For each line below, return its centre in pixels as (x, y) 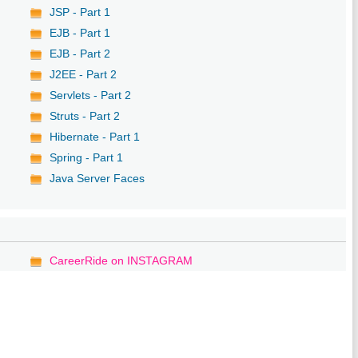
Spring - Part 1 (87, 157)
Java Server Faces (97, 178)
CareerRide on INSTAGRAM (121, 260)
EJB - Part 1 (80, 32)
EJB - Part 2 (80, 53)
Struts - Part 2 (85, 115)
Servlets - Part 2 (91, 95)
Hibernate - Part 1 (95, 136)
